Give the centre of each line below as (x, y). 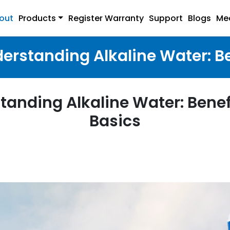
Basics (115, 121)
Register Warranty (106, 18)
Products (37, 18)
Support (166, 18)
